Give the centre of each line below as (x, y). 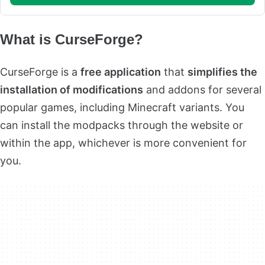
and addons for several (202, 89)
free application (121, 72)
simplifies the (222, 72)
